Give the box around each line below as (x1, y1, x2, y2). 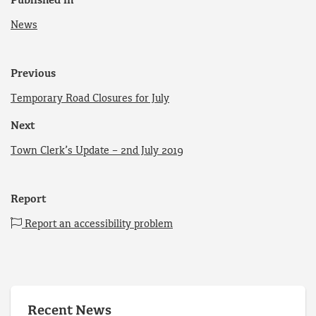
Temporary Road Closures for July (11, 92, 169, 104)
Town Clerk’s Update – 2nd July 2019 (11, 145, 183, 157)
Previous (11, 68, 56, 80)
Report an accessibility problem (22, 218, 173, 230)
